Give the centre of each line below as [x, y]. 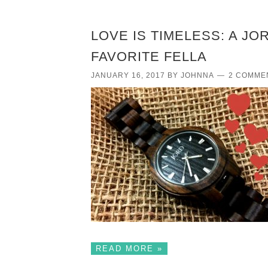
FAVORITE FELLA [149, 56]
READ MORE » [129, 248]
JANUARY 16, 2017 [128, 75]
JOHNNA [197, 75]
